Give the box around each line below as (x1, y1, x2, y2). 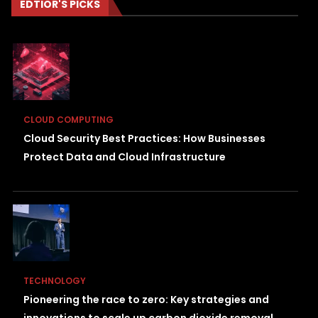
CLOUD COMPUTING (23, 114, 114, 126)
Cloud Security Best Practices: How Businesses (23, 131, 265, 146)
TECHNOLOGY (23, 275, 86, 287)
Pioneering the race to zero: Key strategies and (23, 292, 269, 307)
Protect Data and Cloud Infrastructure (23, 150, 226, 165)
